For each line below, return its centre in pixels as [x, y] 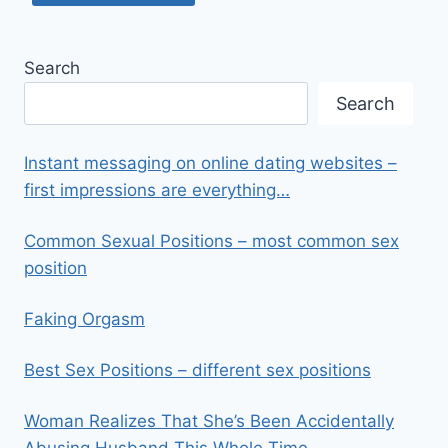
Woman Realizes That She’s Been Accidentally [209, 421]
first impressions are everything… [157, 190]
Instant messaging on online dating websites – [210, 163]
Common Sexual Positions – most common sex [211, 241]
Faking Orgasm [84, 319]
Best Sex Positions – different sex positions [197, 370]
